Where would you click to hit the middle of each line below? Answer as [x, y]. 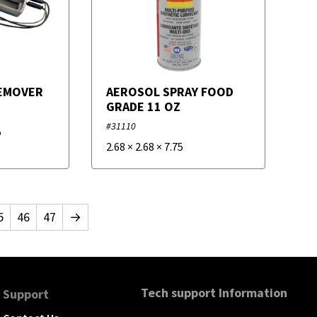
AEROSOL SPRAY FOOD [169, 91]
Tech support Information [214, 293]
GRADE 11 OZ [143, 106]
